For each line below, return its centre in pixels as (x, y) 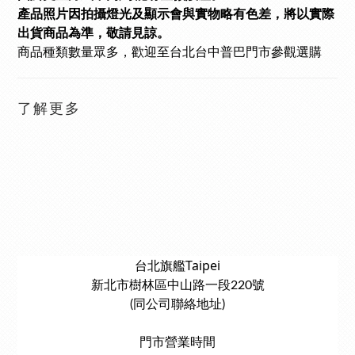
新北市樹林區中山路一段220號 (177, 285)
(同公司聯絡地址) (177, 304)
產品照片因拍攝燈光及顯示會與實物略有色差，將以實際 (176, 14)
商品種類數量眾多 (68, 52)
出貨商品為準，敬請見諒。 (94, 33)
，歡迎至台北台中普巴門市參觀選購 (220, 52)
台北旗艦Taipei (177, 265)
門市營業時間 (177, 342)
